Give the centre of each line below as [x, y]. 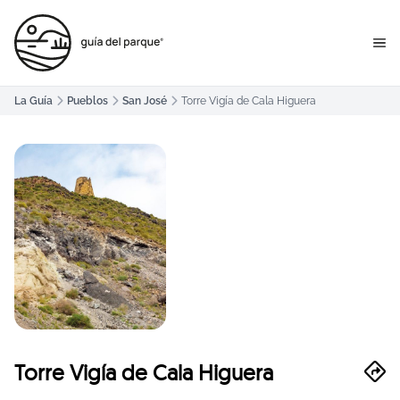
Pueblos [87, 101]
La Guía [33, 101]
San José [145, 101]
